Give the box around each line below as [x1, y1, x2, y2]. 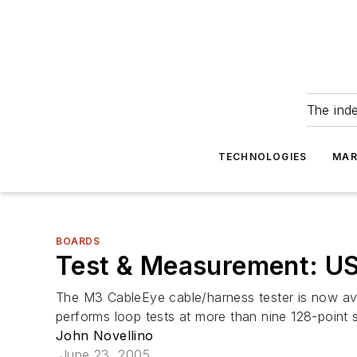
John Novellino [56, 328, 154, 343]
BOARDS [56, 235, 100, 247]
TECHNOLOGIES [218, 151, 308, 163]
